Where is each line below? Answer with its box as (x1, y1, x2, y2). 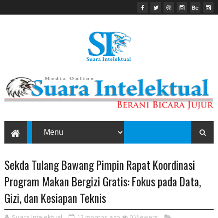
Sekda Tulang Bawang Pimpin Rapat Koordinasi (4, 157, 195, 174)
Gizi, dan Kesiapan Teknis (4, 190, 106, 207)
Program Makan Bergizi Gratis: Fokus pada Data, (4, 173, 201, 190)
